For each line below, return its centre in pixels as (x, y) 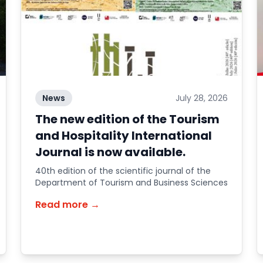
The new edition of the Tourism (127, 119)
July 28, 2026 (202, 98)
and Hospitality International (123, 136)
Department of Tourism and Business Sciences (131, 183)
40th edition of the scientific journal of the (123, 171)
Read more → (67, 205)
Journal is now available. (110, 152)
